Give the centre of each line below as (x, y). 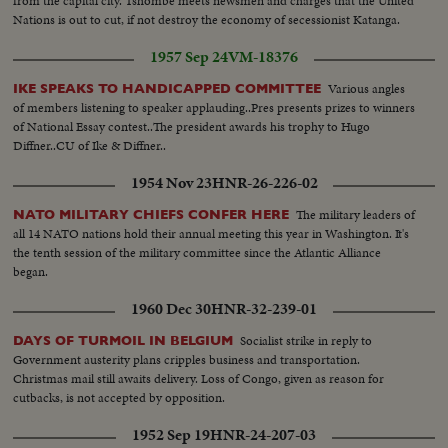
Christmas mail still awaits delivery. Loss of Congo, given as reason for (199, 378)
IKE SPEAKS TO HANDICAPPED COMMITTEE (167, 88)
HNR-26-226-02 (264, 182)
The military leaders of (356, 214)
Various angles (367, 88)
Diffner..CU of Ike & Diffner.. (90, 145)
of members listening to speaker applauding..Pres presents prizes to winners (214, 107)
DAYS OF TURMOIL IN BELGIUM (123, 340)
